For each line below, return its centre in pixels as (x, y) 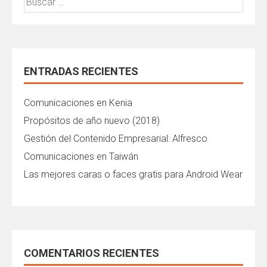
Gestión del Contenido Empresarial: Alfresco (116, 139)
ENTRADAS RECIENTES (81, 71)
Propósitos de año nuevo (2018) (92, 121)
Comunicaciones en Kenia (78, 103)
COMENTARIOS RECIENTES (91, 253)
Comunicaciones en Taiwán (81, 156)
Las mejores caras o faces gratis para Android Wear (133, 174)
